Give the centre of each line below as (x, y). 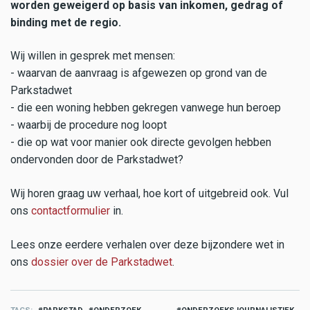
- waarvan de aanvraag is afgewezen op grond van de (139, 73)
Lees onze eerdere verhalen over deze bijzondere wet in (147, 245)
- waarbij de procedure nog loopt (89, 125)
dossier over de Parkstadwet (102, 262)
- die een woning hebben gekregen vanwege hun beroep (146, 108)
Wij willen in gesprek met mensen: (93, 56)
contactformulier (71, 211)
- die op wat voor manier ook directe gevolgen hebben (141, 143)
